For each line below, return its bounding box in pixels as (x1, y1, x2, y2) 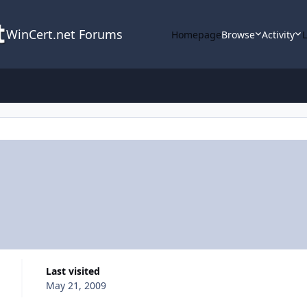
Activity (262, 27, 295, 41)
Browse (221, 27, 255, 41)
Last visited (51, 264, 100, 278)
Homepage (171, 27, 221, 41)
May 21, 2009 (45, 278, 106, 292)
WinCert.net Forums (5, 26, 123, 42)
